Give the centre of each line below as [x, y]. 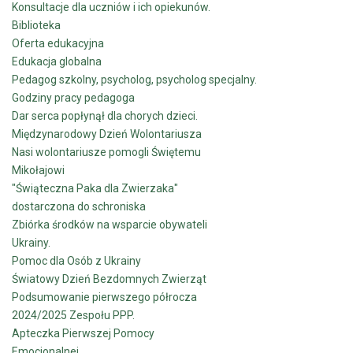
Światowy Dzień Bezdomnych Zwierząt [109, 279]
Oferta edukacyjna [58, 43]
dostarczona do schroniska [79, 206]
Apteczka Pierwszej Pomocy [83, 333]
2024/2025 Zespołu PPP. [73, 315]
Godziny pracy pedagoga [73, 98]
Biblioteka [36, 25]
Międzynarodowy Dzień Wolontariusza [107, 134]
